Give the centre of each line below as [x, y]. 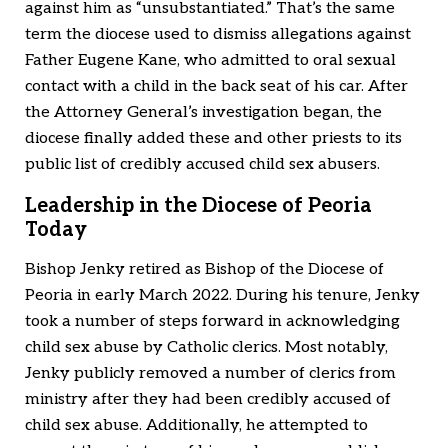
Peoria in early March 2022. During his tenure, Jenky [222, 296]
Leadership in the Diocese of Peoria [198, 206]
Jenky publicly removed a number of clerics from [210, 374]
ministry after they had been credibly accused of [208, 400]
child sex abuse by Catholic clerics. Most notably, [206, 348]
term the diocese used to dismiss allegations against [218, 35]
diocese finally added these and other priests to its [213, 139]
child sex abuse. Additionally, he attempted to [196, 426]
